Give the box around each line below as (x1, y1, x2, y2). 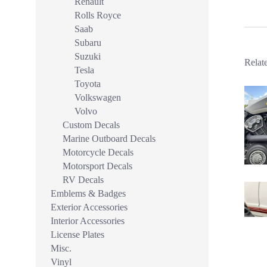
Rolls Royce (74, 10, 121, 20)
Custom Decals (63, 120, 120, 130)
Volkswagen (74, 92, 121, 103)
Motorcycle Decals (63, 147, 133, 157)
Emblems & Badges (51, 188, 126, 198)
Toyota (74, 79, 101, 89)
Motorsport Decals (63, 161, 132, 171)
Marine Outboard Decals (63, 133, 156, 144)
